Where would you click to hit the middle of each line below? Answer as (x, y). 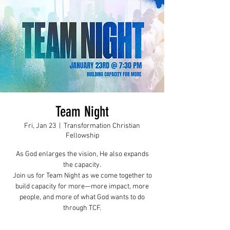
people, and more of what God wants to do (82, 197)
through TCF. (82, 208)
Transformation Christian (102, 126)
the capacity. (82, 165)
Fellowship (82, 136)
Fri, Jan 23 (40, 126)
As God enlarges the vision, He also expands (82, 154)
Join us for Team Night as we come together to (82, 176)
